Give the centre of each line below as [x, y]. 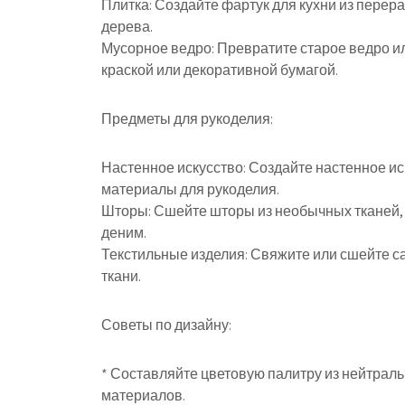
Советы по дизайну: [166, 325]
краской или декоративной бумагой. [220, 70]
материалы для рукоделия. [190, 189]
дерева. [127, 27]
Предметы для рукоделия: [187, 119]
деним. [124, 233]
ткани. [121, 276]
